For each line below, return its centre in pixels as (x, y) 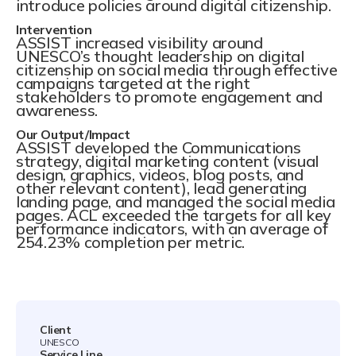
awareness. (57, 110)
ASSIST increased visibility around (139, 43)
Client (56, 329)
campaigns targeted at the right (133, 83)
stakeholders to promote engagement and (169, 97)
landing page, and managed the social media (176, 202)
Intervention (54, 30)
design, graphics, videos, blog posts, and (160, 175)
